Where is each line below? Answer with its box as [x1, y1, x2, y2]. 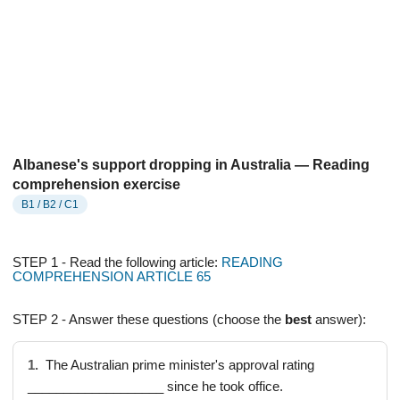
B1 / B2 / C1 [21, 198, 79, 211]
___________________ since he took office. [28, 379, 283, 394]
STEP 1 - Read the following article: [12, 255, 218, 270]
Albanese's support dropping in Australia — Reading [12, 157, 370, 172]
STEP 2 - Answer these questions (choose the [12, 312, 285, 327]
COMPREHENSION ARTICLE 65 [12, 270, 211, 284]
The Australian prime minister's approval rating [42, 358, 314, 372]
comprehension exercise [12, 177, 180, 192]
